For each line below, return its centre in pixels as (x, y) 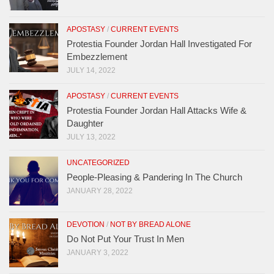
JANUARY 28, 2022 (100, 191)
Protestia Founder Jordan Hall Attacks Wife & (157, 110)
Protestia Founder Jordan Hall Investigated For (159, 43)
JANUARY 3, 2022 (98, 252)
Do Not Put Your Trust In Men (125, 239)
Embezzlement (97, 56)
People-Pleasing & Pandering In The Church (154, 177)
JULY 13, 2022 (91, 137)
